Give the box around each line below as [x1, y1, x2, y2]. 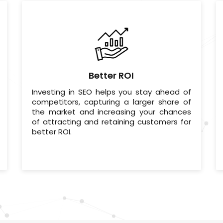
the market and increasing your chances [31, 107, 191, 117]
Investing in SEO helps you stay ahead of [31, 87, 191, 98]
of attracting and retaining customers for [31, 116, 191, 127]
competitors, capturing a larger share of [31, 97, 191, 108]
